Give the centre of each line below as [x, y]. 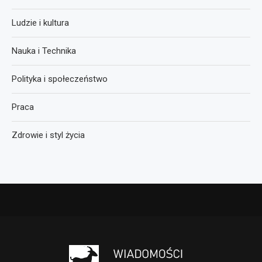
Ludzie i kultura [40, 23]
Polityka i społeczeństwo [60, 79]
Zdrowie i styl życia [48, 135]
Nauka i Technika [44, 51]
